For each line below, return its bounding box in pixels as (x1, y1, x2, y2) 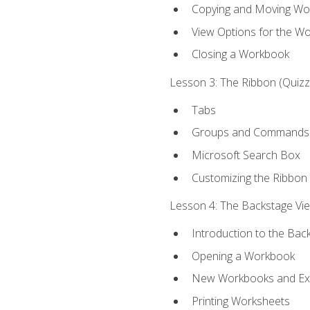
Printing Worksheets (191, 293, 290, 309)
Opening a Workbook (191, 248, 295, 264)
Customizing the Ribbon (191, 170, 307, 185)
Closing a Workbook (191, 46, 289, 62)
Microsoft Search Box (191, 147, 300, 163)
